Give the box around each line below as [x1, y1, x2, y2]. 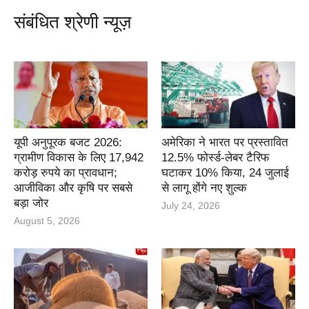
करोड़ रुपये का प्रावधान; [14, 166, 117, 180]
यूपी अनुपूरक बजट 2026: [14, 136, 122, 150]
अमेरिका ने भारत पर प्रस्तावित [161, 136, 288, 150]
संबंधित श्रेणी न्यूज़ [14, 12, 131, 33]
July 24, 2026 [161, 200, 220, 212]
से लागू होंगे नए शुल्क [161, 181, 247, 195]
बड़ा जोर [14, 197, 48, 210]
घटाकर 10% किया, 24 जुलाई [161, 166, 289, 180]
